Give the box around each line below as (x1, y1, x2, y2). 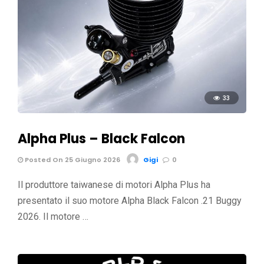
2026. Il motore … (18, 211, 88, 222)
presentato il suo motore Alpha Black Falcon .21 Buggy (18, 195, 242, 206)
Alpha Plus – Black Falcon (18, 130, 185, 148)
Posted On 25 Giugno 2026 (23, 155, 120, 164)
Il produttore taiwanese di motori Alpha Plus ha (18, 179, 210, 190)
